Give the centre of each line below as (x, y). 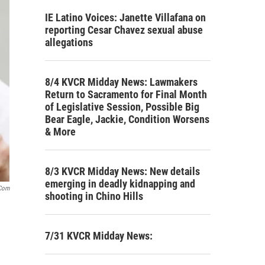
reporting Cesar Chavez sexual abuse (124, 30)
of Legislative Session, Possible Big (122, 106)
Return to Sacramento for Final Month (126, 94)
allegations (69, 42)
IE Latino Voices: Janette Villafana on (125, 17)
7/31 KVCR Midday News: (99, 235)
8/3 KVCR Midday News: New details (122, 171)
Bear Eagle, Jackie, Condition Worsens (127, 119)
